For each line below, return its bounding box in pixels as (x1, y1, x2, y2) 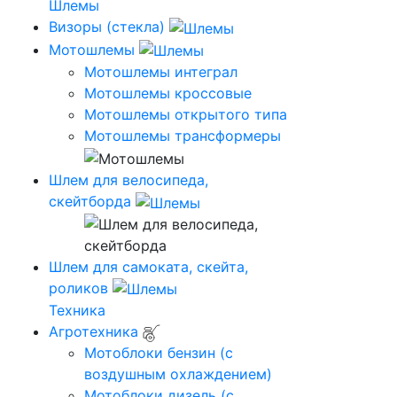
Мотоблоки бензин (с (84, 344, 233, 362)
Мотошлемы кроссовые (84, 84, 252, 103)
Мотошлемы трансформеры (84, 127, 281, 145)
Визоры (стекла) (49, 18, 165, 36)
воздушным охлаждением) (84, 365, 272, 384)
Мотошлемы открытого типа (84, 105, 287, 124)
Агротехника (49, 323, 138, 341)
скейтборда (49, 192, 131, 211)
